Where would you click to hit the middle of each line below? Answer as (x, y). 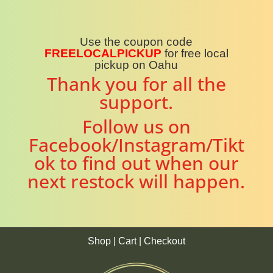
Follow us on (136, 126)
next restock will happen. (136, 181)
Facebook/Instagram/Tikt (136, 145)
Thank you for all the (136, 84)
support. (136, 102)
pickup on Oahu (136, 65)
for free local (196, 53)
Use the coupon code (136, 42)
